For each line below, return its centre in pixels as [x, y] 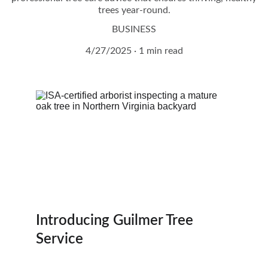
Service [60, 239]
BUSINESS [134, 29]
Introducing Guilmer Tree [116, 221]
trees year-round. [134, 10]
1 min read [161, 51]
